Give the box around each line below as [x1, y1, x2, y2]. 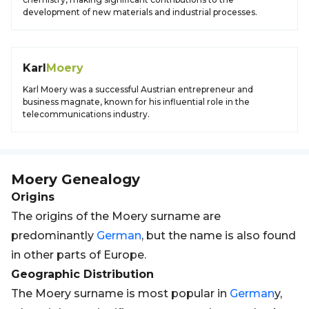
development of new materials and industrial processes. [23, 7, 257, 17]
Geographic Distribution [11, 268, 154, 281]
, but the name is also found [141, 229, 296, 242]
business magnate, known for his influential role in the [23, 97, 250, 107]
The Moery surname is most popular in [11, 287, 230, 300]
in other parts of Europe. [11, 248, 146, 261]
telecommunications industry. [23, 109, 150, 119]
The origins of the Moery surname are [11, 210, 221, 223]
